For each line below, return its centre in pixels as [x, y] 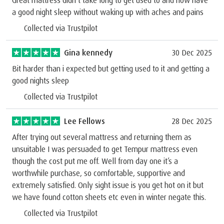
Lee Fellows [84, 121]
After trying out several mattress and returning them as [102, 137]
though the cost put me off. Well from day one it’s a [95, 161]
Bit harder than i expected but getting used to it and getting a [111, 68]
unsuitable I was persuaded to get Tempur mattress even [105, 149]
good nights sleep [40, 80]
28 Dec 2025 [192, 121]
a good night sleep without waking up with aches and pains [108, 12]
